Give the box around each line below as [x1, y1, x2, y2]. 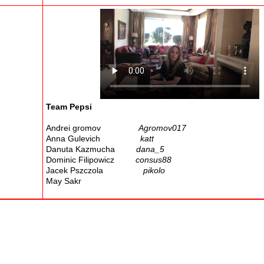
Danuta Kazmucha [46, 144, 136, 154]
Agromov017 [138, 123, 186, 133]
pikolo [143, 166, 165, 176]
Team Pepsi [46, 102, 92, 112]
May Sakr [46, 176, 81, 186]
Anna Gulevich [46, 134, 140, 144]
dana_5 [136, 144, 164, 154]
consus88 [136, 155, 171, 165]
